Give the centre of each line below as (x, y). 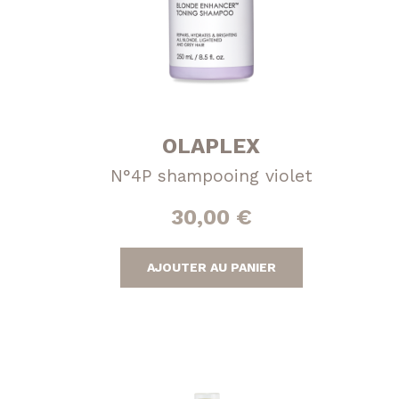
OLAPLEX (212, 146)
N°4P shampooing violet (211, 175)
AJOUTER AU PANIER (211, 267)
